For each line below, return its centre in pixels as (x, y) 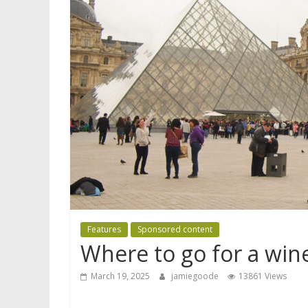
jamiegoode (196, 276)
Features (104, 229)
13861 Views (263, 276)
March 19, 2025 (120, 276)
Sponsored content (175, 229)
